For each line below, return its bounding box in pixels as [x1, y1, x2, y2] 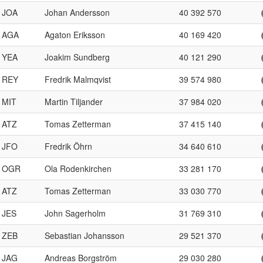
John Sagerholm [45, 207, 106, 219]
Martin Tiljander [45, 96, 103, 107]
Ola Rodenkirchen [45, 163, 112, 174]
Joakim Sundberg [45, 51, 110, 63]
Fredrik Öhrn [45, 140, 92, 152]
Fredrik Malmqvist [45, 73, 111, 85]
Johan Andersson [45, 6, 110, 18]
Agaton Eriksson [45, 29, 105, 41]
